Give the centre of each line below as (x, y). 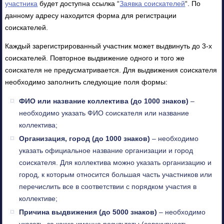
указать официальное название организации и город (106, 150)
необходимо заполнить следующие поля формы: (86, 82)
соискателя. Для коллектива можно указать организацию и (115, 162)
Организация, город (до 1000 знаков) (85, 138)
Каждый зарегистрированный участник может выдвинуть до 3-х (109, 46)
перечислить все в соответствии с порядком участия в (108, 186)
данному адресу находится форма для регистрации (91, 15)
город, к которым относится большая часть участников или (116, 174)
